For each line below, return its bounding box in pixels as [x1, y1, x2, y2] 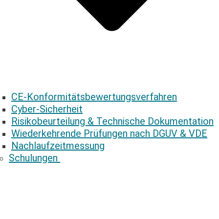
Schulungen [9, 152, 60, 164]
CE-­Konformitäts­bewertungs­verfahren [11, 90, 177, 103]
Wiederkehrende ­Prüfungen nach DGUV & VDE [11, 127, 207, 139]
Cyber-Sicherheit [11, 103, 83, 115]
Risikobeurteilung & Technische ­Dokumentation [11, 115, 214, 127]
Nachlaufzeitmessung [11, 139, 105, 152]
